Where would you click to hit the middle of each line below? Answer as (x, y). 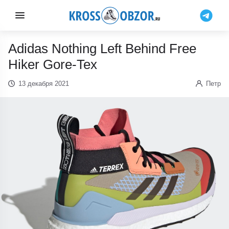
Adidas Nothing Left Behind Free (102, 49)
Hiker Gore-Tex (53, 64)
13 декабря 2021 (43, 84)
